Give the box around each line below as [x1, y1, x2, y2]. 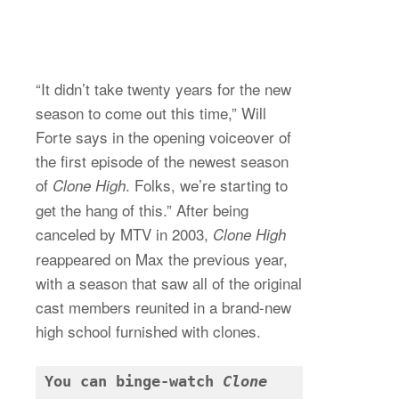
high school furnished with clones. [36, 319, 261, 342]
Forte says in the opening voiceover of [36, 125, 291, 148]
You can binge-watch [45, 371, 223, 390]
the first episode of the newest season [36, 149, 289, 172]
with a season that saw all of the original [36, 271, 302, 294]
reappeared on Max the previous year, [36, 247, 288, 270]
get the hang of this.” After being [36, 198, 248, 221]
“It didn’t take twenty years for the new [36, 77, 291, 100]
